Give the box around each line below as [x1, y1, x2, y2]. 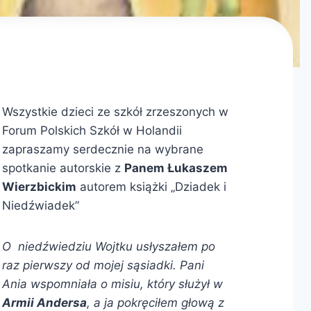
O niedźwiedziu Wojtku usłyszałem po [1, 239, 215, 253]
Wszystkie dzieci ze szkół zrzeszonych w [1, 104, 228, 119]
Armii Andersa [1, 295, 87, 310]
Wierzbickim [1, 179, 76, 194]
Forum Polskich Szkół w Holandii [1, 123, 182, 137]
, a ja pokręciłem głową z [86, 295, 224, 310]
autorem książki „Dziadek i [76, 179, 226, 194]
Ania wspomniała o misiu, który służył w [1, 276, 223, 291]
